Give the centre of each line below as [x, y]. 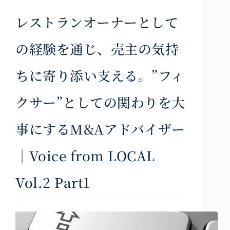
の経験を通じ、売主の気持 [97, 48]
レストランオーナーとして [97, 22]
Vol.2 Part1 [53, 182]
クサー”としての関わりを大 [100, 102]
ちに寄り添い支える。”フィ [100, 75]
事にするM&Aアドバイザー [100, 128]
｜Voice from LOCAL [85, 155]
